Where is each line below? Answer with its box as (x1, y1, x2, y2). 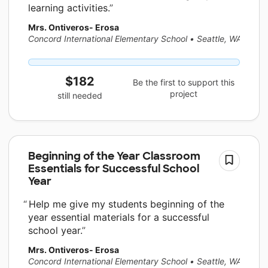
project (170, 89, 198, 99)
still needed (57, 90, 103, 100)
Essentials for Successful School (28, 161, 199, 176)
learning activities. (28, 1, 109, 14)
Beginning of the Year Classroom (28, 148, 200, 163)
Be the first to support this (133, 77, 235, 88)
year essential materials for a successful (28, 211, 209, 224)
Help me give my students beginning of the (26, 198, 224, 211)
